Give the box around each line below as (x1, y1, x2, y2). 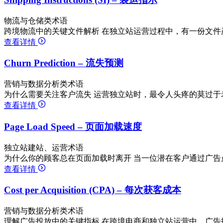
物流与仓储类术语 (4, 16, 68, 25)
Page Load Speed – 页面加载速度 (4, 121, 142, 132)
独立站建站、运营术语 (4, 143, 84, 152)
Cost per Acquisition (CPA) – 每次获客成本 (4, 185, 181, 196)
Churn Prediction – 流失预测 (4, 58, 123, 69)
